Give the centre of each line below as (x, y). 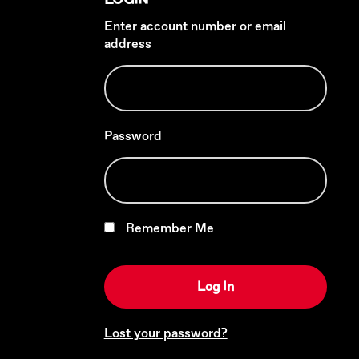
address (127, 44)
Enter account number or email (195, 26)
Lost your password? (165, 333)
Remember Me (168, 228)
